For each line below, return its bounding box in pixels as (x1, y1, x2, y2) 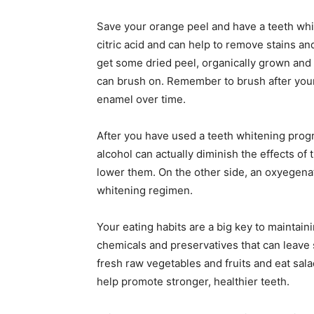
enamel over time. (97, 93, 186, 107)
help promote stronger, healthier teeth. (97, 275, 289, 289)
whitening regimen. (97, 184, 193, 198)
